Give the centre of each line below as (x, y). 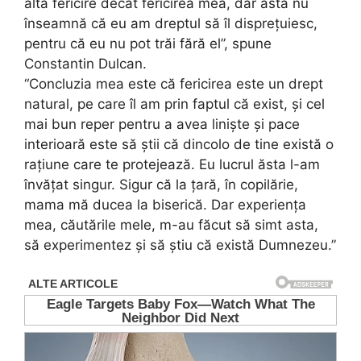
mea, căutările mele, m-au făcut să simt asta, (171, 224)
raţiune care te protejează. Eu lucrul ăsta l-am (172, 164)
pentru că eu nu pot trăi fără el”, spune (148, 43)
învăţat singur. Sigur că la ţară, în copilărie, (161, 184)
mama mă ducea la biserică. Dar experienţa (165, 204)
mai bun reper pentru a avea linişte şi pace (162, 124)
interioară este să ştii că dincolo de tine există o (179, 144)
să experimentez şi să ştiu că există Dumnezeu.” (180, 245)
